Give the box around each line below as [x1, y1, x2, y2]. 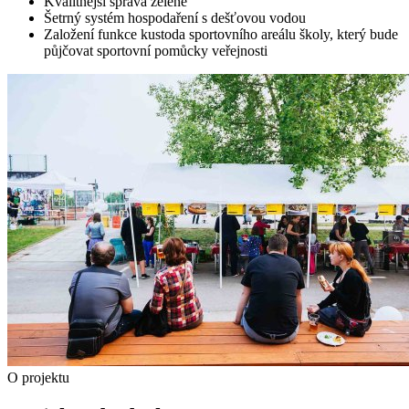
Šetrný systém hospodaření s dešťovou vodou [44, 10, 306, 26]
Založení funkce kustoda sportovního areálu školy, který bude [44, 26, 398, 43]
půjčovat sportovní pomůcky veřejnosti [44, 43, 267, 59]
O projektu [7, 370, 69, 386]
